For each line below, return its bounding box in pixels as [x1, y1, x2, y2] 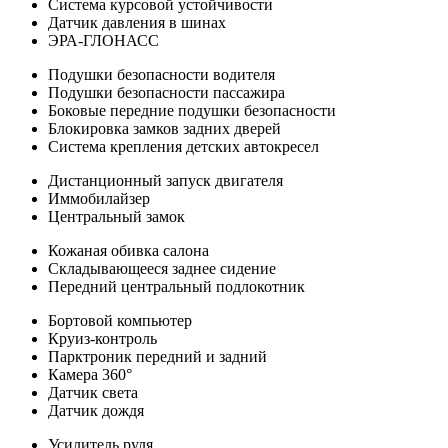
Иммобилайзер [48, 189, 150, 207]
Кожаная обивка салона [48, 241, 209, 259]
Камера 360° [48, 365, 132, 383]
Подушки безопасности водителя [48, 65, 275, 83]
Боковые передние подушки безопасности [48, 101, 336, 119]
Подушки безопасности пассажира [48, 83, 285, 101]
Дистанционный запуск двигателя [48, 171, 283, 189]
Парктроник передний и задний [48, 347, 267, 365]
